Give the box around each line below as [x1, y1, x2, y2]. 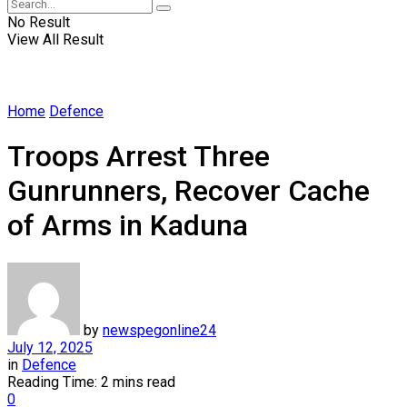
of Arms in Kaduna [7, 208, 248, 243]
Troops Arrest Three [7, 139, 270, 174]
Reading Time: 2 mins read [7, 372, 175, 391]
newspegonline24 [103, 321, 216, 339]
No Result [7, 14, 70, 31]
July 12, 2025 [7, 338, 93, 356]
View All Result [7, 31, 104, 48]
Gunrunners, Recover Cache [7, 174, 370, 209]
